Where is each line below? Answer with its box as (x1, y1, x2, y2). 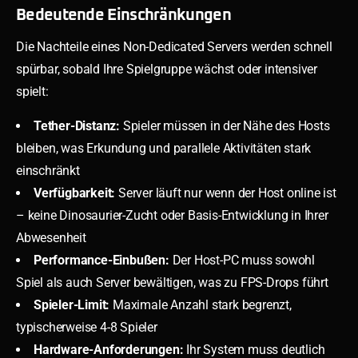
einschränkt (16, 162, 80, 178)
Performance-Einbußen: (34, 252, 169, 268)
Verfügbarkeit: (34, 185, 116, 201)
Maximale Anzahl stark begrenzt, (109, 296, 292, 312)
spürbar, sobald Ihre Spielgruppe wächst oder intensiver (16, 61, 317, 77)
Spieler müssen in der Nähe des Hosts (120, 117, 330, 133)
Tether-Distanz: (34, 117, 120, 133)
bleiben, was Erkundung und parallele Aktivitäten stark (16, 140, 312, 156)
